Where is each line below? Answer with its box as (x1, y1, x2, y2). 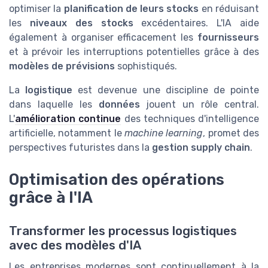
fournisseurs (197, 32, 259, 44)
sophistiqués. (115, 60, 177, 72)
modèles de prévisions (9, 60, 115, 72)
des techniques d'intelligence (121, 113, 259, 125)
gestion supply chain (152, 142, 250, 154)
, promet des (203, 127, 260, 139)
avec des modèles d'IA (9, 238, 141, 253)
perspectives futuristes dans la (9, 142, 152, 154)
